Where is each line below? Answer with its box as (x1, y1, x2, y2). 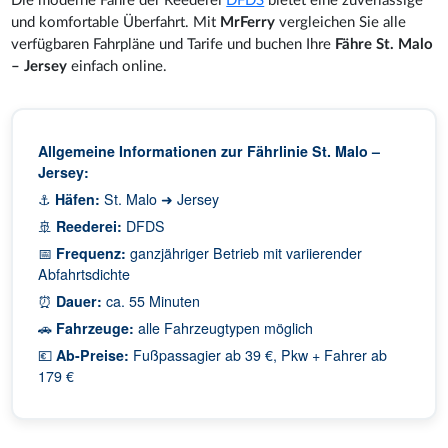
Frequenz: (56, 242, 127, 263)
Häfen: (55, 188, 101, 209)
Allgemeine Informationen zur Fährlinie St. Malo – (38, 140, 381, 161)
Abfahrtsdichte (38, 263, 131, 284)
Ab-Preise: (56, 344, 130, 365)
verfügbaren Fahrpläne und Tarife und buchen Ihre (11, 36, 336, 52)
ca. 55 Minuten (102, 290, 201, 311)
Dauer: (56, 290, 103, 311)
